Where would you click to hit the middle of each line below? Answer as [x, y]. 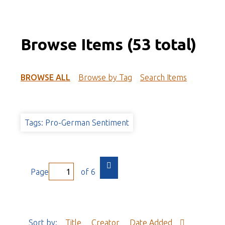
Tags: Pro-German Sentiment [77, 123]
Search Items [163, 78]
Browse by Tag [105, 78]
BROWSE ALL [45, 78]
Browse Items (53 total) [108, 44]
